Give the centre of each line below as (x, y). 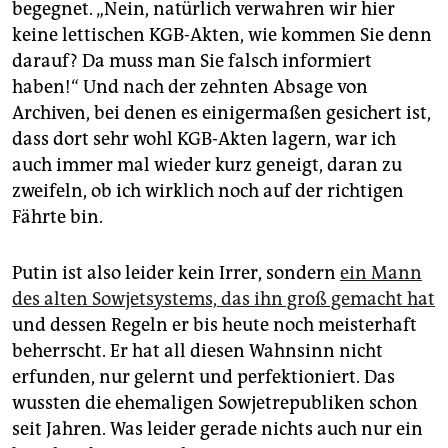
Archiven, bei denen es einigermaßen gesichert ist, (221, 113)
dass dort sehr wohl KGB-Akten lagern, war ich (204, 139)
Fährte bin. (57, 217)
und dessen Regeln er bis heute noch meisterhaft (214, 325)
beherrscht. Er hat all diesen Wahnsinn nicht (197, 351)
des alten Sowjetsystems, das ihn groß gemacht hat (223, 299)
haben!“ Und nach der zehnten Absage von (190, 87)
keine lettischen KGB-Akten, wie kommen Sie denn (222, 35)
